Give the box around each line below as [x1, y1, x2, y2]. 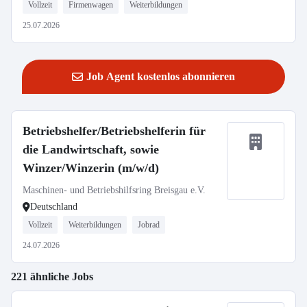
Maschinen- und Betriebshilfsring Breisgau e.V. [23, 185, 206, 195]
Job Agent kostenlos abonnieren [86, 71, 235, 82]
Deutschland [30, 201, 77, 212]
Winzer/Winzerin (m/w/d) [23, 161, 159, 175]
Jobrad [138, 220, 160, 230]
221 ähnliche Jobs [11, 271, 93, 282]
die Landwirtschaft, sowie [23, 143, 159, 156]
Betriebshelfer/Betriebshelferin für [23, 124, 206, 138]
